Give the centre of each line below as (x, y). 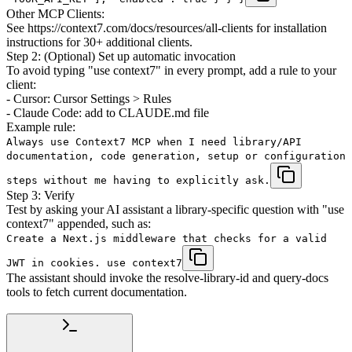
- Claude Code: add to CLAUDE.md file (108, 112)
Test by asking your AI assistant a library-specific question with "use (175, 209)
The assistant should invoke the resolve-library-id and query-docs (167, 277)
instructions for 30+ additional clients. (99, 42)
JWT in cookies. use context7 (94, 262)
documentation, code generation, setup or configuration (176, 156)
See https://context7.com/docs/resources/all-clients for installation (167, 27)
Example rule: (41, 126)
